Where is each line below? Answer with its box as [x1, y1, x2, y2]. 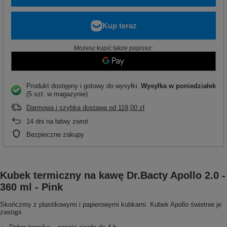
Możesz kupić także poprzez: [74, 45, 153, 52]
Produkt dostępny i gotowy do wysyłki [26, 82, 137, 90]
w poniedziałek [169, 82, 216, 90]
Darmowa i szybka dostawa [26, 104, 107, 111]
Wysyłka [141, 82, 169, 90]
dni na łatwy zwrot [33, 118, 88, 125]
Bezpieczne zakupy [26, 131, 84, 138]
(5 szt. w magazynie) [26, 90, 88, 98]
